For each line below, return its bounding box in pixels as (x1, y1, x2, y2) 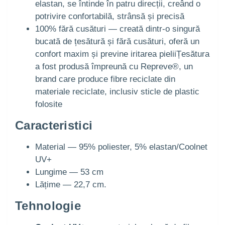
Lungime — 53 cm (35, 167, 103, 177)
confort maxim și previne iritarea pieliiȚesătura (35, 49, 209, 59)
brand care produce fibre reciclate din (35, 74, 175, 84)
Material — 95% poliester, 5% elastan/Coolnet (35, 142, 207, 152)
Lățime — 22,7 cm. (35, 180, 106, 190)
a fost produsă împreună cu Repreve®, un (35, 62, 193, 72)
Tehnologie (15, 199, 81, 213)
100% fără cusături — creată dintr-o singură (35, 24, 200, 34)
